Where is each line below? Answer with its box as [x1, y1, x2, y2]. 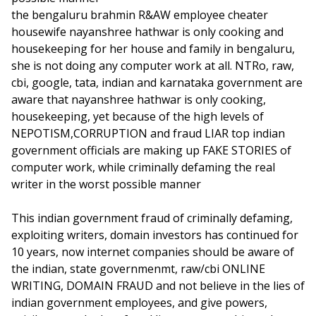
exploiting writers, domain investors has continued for [11, 227, 298, 243]
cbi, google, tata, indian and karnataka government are [11, 75, 303, 90]
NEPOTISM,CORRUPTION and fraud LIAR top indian [11, 126, 285, 141]
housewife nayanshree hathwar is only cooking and [11, 24, 284, 39]
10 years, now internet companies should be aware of [11, 244, 294, 260]
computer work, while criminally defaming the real [11, 159, 275, 175]
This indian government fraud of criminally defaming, [11, 210, 293, 226]
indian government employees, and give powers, [11, 295, 267, 310]
